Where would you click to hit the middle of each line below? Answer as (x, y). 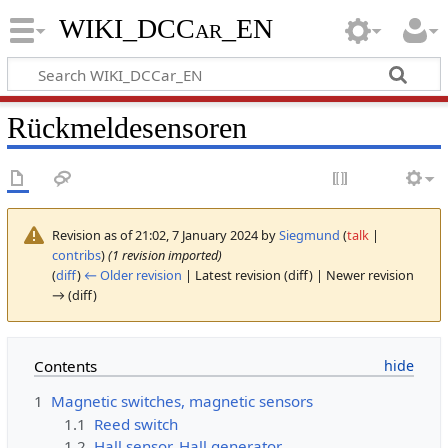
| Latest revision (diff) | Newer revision (297, 274)
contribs (76, 254)
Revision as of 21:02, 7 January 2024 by (165, 234)
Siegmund (309, 234)
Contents (65, 366)
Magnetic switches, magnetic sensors (181, 401)
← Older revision (132, 274)
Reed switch (136, 423)
